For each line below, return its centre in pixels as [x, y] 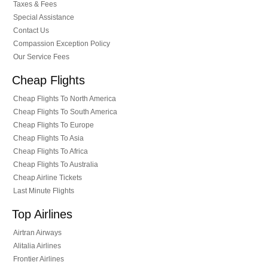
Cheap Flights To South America [65, 112]
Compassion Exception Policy [62, 43]
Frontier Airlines [39, 259]
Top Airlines [42, 214]
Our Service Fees [41, 57]
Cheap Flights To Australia [56, 164]
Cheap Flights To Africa [51, 151]
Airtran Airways [37, 232]
